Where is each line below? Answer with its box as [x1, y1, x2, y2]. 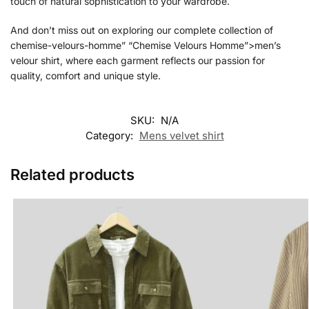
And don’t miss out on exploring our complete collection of [10, 23, 273, 36]
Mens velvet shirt [139, 129, 224, 142]
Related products [10, 166, 134, 183]
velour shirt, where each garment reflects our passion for [10, 54, 265, 66]
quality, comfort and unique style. [10, 69, 161, 81]
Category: [85, 129, 136, 142]
